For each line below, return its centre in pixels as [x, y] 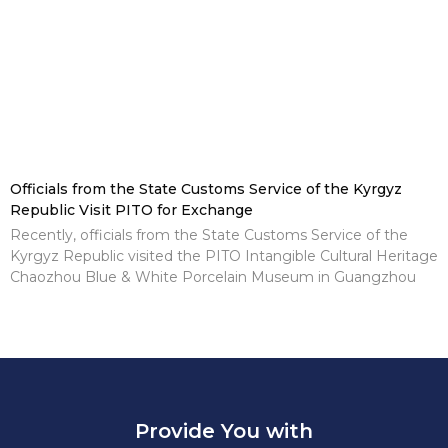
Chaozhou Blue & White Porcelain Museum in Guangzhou [213, 276]
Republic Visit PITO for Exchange [131, 209]
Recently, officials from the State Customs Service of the [209, 234]
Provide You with [224, 430]
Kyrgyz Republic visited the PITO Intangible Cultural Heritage [224, 255]
